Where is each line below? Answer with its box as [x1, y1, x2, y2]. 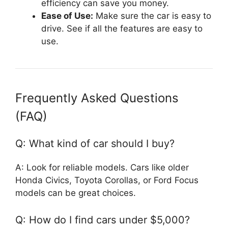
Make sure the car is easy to [93, 10, 211, 21]
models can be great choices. [15, 187, 136, 198]
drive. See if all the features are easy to [41, 23, 203, 34]
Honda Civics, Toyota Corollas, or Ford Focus [15, 175, 198, 185]
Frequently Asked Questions [15, 90, 179, 105]
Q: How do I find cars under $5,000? [15, 214, 190, 226]
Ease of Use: [41, 10, 93, 21]
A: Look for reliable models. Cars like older [15, 162, 189, 173]
